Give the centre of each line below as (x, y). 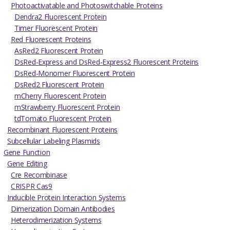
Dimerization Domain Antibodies (63, 209)
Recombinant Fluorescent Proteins (63, 130)
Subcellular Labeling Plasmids (54, 141)
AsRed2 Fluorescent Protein (59, 51)
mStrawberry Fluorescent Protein (67, 107)
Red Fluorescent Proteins (51, 40)
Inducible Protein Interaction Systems (66, 198)
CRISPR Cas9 (32, 186)
